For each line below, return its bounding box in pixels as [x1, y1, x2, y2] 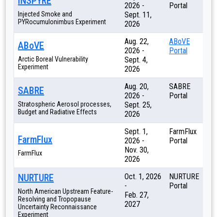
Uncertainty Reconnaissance [18, 203, 97, 211]
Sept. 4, [124, 55, 148, 64]
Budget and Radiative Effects [18, 108, 97, 116]
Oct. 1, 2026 [124, 172, 161, 181]
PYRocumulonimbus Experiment [18, 18, 106, 26]
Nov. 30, [124, 145, 149, 155]
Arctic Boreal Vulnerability [18, 55, 88, 63]
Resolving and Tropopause [18, 195, 91, 203]
